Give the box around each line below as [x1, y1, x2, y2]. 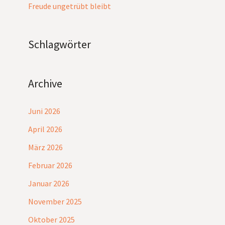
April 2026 [28, 124, 62, 135]
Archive [28, 76, 62, 91]
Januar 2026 [28, 178, 69, 189]
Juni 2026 [28, 106, 60, 117]
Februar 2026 [28, 160, 72, 171]
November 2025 [28, 196, 82, 207]
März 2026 [28, 142, 63, 153]
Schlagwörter [28, 37, 91, 52]
